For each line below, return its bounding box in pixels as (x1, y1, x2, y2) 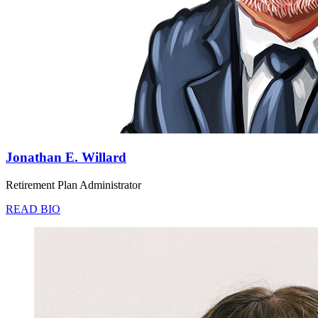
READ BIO (6, 202, 60, 215)
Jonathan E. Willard (6, 150, 126, 165)
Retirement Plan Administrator (6, 178, 141, 191)
